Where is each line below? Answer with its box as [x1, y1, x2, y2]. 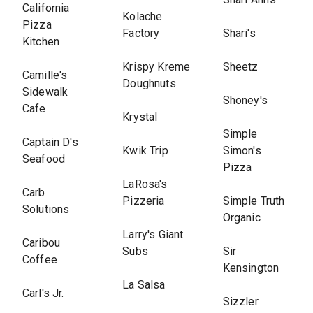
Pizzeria [122, 194, 165, 208]
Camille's [22, 68, 68, 82]
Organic [222, 211, 261, 224]
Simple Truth [222, 194, 285, 208]
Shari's [222, 27, 256, 40]
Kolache [122, 10, 163, 23]
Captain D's [22, 136, 78, 149]
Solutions [22, 203, 70, 216]
